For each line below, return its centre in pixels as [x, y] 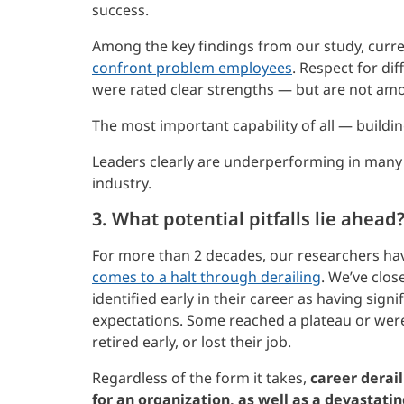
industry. [122, 183]
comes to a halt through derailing [207, 276]
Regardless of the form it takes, [201, 377]
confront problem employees [192, 67]
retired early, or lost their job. [192, 341]
